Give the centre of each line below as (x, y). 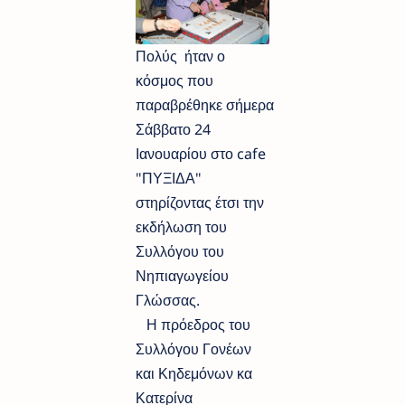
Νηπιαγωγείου (182, 275)
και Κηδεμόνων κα (194, 373)
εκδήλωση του (181, 226)
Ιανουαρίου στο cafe (201, 153)
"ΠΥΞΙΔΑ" (169, 178)
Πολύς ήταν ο (180, 56)
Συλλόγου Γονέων (193, 348)
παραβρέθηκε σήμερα (205, 104)
